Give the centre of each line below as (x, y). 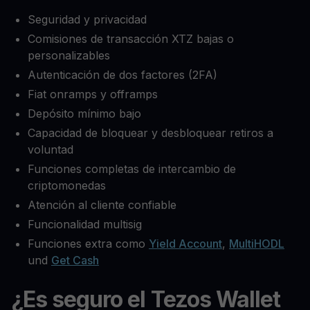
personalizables (69, 56)
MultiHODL (257, 244)
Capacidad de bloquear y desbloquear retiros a (151, 133)
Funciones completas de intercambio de (132, 169)
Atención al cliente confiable (102, 205)
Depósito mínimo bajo (84, 114)
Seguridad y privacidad (87, 20)
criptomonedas (67, 186)
